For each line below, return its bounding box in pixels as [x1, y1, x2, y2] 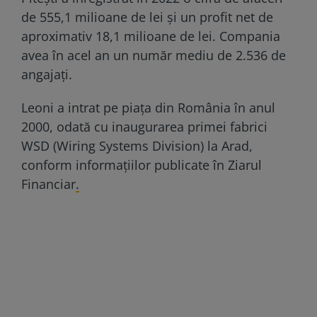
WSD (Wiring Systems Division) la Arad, [21, 137, 253, 154]
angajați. [21, 65, 72, 83]
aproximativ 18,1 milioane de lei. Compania [21, 27, 280, 45]
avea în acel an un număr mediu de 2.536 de [21, 46, 286, 64]
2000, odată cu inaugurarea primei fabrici [21, 117, 267, 135]
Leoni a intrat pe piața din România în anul [21, 98, 275, 116]
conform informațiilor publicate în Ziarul [21, 156, 262, 173]
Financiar [21, 175, 76, 192]
